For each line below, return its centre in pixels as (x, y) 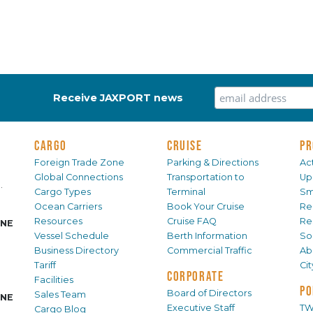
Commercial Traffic (210, 251)
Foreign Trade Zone (79, 163)
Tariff (45, 265)
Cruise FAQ (192, 221)
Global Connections (79, 177)
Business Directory (77, 251)
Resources (58, 221)
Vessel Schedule (72, 236)
